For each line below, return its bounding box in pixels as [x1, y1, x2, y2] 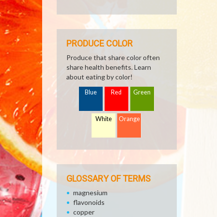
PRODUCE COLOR [66, 38, 133, 48]
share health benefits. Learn [66, 63, 151, 71]
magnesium [73, 188, 108, 197]
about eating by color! [66, 73, 133, 81]
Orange [119, 115, 140, 123]
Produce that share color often [66, 53, 160, 62]
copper [73, 208, 94, 216]
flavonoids [73, 198, 105, 206]
